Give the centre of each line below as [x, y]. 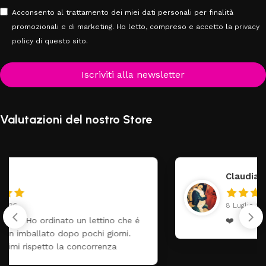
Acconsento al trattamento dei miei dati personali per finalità [123, 12]
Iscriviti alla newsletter [133, 74]
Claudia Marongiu [114, 176]
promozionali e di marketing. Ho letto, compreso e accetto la [123, 26]
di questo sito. [61, 41]
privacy [247, 26]
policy [23, 41]
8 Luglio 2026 [100, 205]
